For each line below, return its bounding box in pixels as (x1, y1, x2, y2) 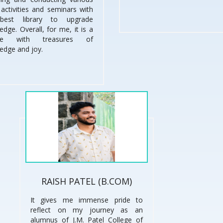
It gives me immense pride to (30, 195, 143, 205)
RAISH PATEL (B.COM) (41, 175, 132, 188)
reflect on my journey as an (30, 205, 143, 215)
